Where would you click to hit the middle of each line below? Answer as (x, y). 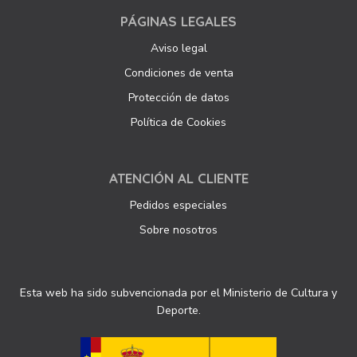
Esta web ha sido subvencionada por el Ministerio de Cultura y (178, 293)
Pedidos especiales (178, 206)
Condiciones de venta (178, 73)
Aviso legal (178, 49)
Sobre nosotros (178, 230)
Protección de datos (178, 98)
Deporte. (178, 311)
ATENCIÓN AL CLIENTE (178, 178)
